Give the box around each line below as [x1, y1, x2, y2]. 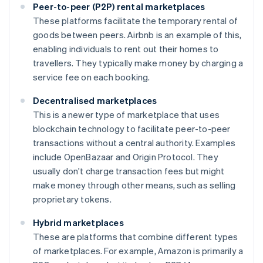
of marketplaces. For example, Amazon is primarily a [33, 244, 244, 257]
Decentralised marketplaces [33, 94, 157, 106]
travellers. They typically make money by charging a [33, 56, 244, 69]
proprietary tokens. [33, 193, 112, 205]
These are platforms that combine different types [33, 230, 238, 242]
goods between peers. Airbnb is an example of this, [33, 28, 242, 41]
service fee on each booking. [33, 70, 150, 83]
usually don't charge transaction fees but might [33, 164, 225, 177]
